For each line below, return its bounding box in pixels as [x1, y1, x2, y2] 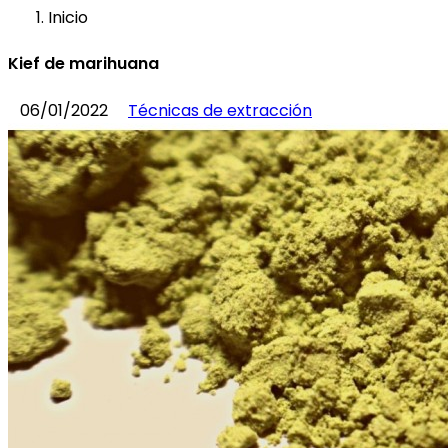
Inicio [48, 6, 88, 30]
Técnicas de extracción [128, 98, 312, 122]
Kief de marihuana [8, 52, 159, 76]
